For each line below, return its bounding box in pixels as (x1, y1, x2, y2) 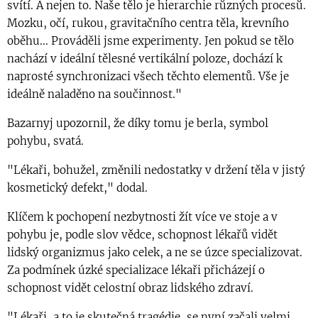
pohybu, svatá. (7, 134, 84, 148)
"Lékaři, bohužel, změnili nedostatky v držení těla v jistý (7, 163, 305, 177)
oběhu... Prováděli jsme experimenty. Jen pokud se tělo (7, 34, 294, 48)
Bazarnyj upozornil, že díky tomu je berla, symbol (7, 116, 268, 131)
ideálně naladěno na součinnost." (7, 87, 182, 102)
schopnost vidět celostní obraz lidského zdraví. (7, 281, 253, 295)
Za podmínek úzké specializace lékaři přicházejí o (7, 263, 265, 278)
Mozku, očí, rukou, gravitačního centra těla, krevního (7, 16, 289, 31)
